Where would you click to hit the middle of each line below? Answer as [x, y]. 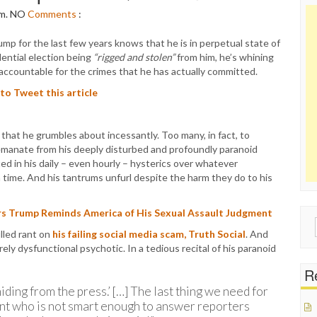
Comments [52, 14]
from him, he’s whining [224, 57]
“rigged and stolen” [134, 57]
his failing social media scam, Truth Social [149, 234]
